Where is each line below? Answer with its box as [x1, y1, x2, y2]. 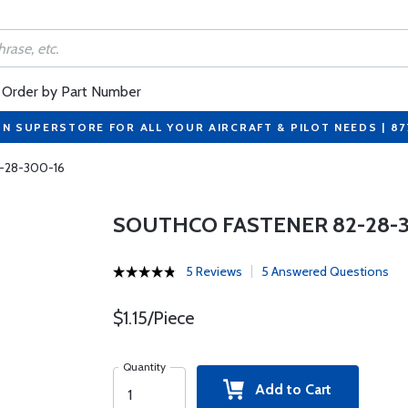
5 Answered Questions [260, 263, 389, 280]
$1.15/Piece [112, 307, 194, 329]
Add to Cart [244, 381, 332, 398]
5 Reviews [185, 263, 242, 280]
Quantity [122, 360, 166, 373]
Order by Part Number [2, 83, 141, 100]
